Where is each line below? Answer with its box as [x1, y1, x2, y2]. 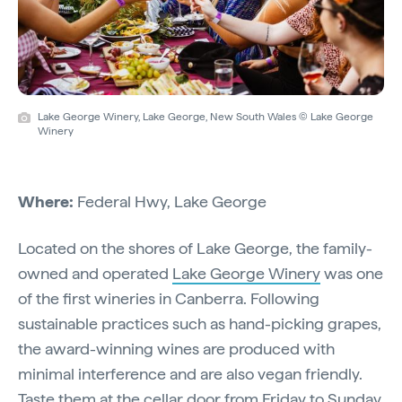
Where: [18, 191, 74, 211]
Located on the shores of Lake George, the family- [18, 238, 372, 258]
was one [320, 263, 383, 283]
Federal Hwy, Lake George [74, 191, 267, 211]
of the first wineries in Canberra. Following [18, 288, 319, 308]
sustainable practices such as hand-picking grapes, [18, 313, 381, 333]
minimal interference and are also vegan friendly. [18, 363, 363, 383]
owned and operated [18, 263, 172, 283]
